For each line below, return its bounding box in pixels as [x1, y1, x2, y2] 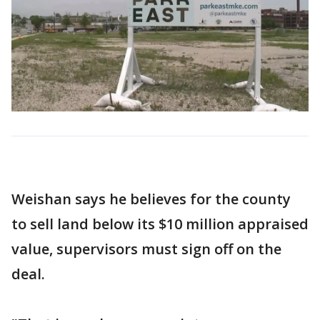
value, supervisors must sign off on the [11, 239, 281, 259]
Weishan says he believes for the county [11, 189, 291, 209]
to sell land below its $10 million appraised [11, 214, 309, 234]
